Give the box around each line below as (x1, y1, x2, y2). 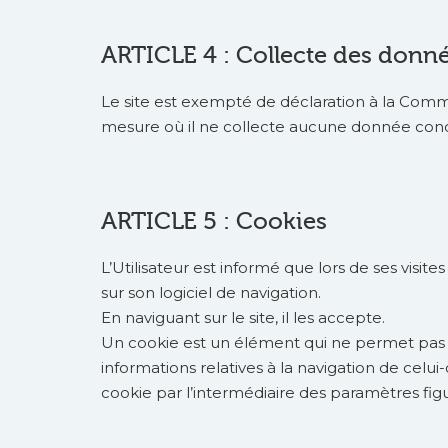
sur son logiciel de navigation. (101, 283, 321, 302)
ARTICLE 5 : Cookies (101, 208, 327, 235)
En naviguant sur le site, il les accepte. (101, 308, 385, 327)
